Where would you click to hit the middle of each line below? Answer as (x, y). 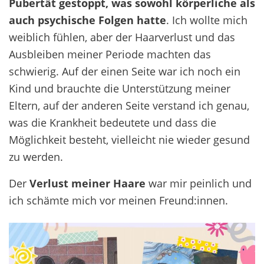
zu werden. (36, 156)
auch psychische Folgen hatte (88, 20)
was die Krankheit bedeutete (79, 122)
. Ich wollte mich (207, 20)
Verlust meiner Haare (89, 183)
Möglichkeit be (45, 139)
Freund (176, 200)
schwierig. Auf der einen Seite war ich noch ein (125, 71)
